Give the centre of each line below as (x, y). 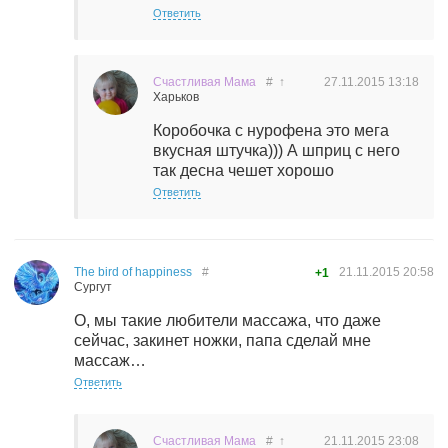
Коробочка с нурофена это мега (271, 130)
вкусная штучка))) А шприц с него (276, 150)
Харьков (176, 97)
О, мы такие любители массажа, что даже (227, 320)
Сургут (93, 287)
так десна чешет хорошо (243, 170)
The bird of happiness (133, 272)
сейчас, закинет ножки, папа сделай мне (222, 340)
